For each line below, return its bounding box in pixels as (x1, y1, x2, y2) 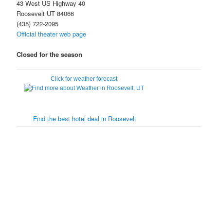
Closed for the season (17, 49, 83, 59)
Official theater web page (17, 29, 87, 38)
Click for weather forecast (50, 75, 117, 83)
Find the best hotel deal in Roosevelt (33, 114, 137, 124)
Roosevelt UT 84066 (17, 8, 74, 18)
